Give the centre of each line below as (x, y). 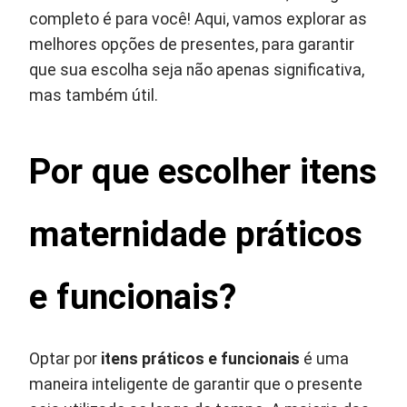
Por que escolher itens (203, 171)
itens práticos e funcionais (201, 359)
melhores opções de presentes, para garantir (192, 45)
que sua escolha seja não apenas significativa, (197, 70)
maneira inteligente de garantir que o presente (196, 384)
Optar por (65, 359)
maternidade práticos (196, 234)
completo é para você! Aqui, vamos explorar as (199, 19)
